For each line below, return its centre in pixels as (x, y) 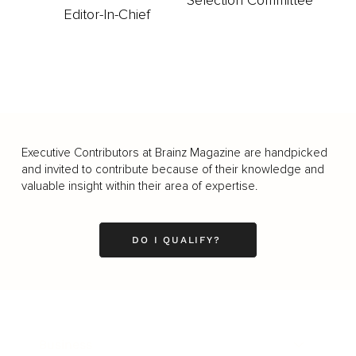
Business (65, 344)
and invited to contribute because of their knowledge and (172, 169)
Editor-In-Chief (106, 14)
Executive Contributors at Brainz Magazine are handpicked (174, 152)
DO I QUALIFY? (176, 240)
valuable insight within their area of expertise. (139, 186)
